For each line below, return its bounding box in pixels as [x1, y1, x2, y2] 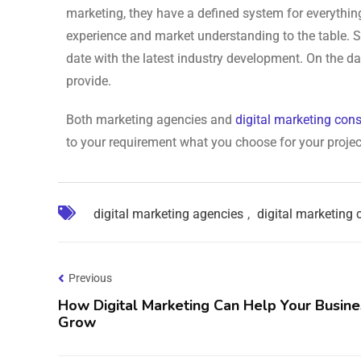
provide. [66, 73, 111, 89]
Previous [68, 271, 112, 284]
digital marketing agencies [93, 205, 243, 222]
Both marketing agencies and [66, 111, 235, 127]
